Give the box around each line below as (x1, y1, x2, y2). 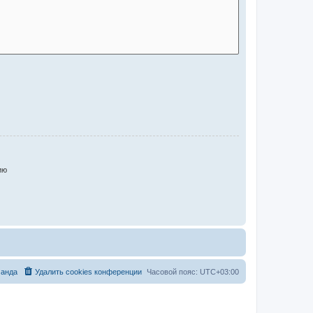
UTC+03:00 (200, 267, 239, 276)
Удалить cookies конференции (35, 267, 142, 276)
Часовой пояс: (147, 267, 200, 276)
